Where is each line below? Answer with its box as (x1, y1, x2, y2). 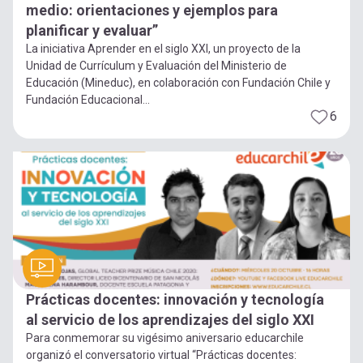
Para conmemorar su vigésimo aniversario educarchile (26, 331, 304, 345)
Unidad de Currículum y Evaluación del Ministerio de (26, 58, 287, 72)
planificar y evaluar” (26, 21, 158, 39)
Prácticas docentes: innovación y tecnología (26, 291, 324, 309)
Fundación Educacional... (26, 92, 150, 106)
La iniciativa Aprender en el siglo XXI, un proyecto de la (26, 41, 301, 55)
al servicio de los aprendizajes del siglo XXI (26, 311, 314, 329)
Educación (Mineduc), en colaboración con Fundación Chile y (26, 75, 331, 89)
